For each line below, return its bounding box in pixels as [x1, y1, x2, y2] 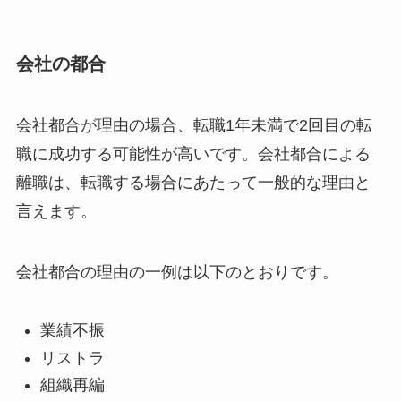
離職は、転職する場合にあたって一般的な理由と [15, 174, 371, 192]
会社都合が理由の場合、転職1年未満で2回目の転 [15, 116, 372, 135]
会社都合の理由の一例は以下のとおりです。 [15, 263, 338, 282]
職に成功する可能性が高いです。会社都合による [15, 145, 371, 164]
